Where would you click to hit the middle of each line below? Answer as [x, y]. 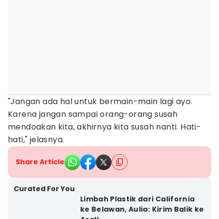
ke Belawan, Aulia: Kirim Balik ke [142, 209]
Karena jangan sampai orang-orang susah [93, 114]
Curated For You [44, 189]
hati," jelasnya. [36, 140]
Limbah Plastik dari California [137, 199]
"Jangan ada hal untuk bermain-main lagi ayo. [100, 101]
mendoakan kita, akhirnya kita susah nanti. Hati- [105, 127]
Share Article [40, 162]
